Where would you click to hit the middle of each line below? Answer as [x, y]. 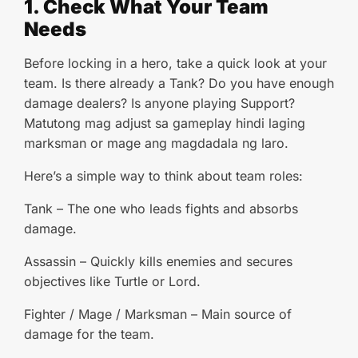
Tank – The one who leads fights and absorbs [161, 209]
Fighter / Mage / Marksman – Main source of [158, 314]
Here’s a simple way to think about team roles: [163, 176]
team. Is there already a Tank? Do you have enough [179, 83]
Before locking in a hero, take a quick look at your [175, 63]
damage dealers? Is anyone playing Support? [159, 103]
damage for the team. [89, 334]
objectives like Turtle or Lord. [112, 281]
